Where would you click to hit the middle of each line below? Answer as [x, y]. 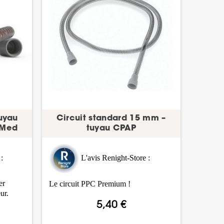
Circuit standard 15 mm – [111, 119]
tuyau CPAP [111, 129]
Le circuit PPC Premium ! [89, 183]
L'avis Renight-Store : [115, 158]
